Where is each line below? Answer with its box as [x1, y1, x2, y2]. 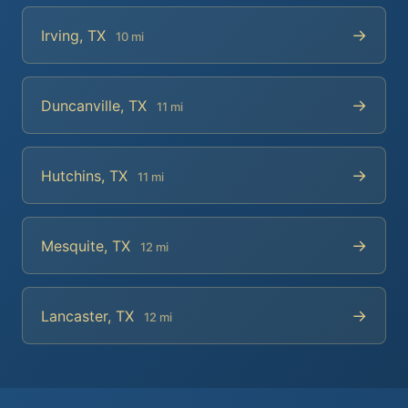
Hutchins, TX [41, 166, 132, 185]
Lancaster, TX [41, 306, 138, 325]
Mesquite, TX [41, 236, 135, 255]
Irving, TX [41, 25, 110, 45]
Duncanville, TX [41, 96, 151, 115]
